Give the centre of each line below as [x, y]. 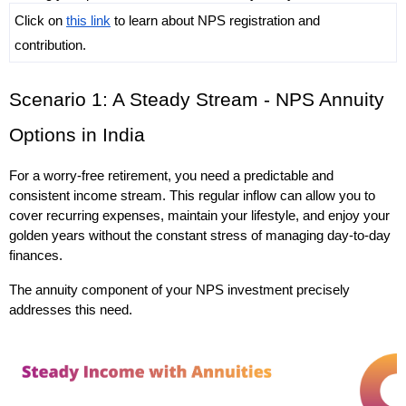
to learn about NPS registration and [215, 21]
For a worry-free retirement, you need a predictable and [171, 176]
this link [88, 21]
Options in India [77, 135]
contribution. [50, 45]
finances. [38, 256]
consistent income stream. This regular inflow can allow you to [192, 196]
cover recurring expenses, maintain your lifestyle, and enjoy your [199, 216]
